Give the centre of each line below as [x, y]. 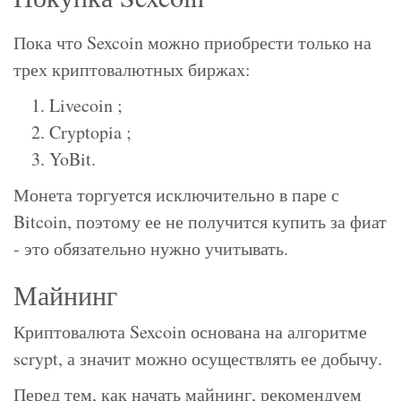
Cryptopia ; [90, 132]
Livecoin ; [86, 106]
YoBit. [73, 159]
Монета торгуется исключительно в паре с [176, 195]
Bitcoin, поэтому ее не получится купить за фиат [200, 222]
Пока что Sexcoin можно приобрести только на [192, 43]
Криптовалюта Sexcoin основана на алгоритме [190, 332]
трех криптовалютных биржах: [132, 70]
